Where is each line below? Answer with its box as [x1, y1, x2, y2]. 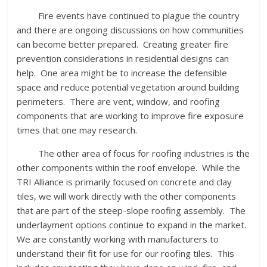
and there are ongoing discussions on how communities [17, 24, 244, 36]
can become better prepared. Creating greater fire [17, 38, 229, 51]
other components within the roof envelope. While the [17, 162, 241, 174]
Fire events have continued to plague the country [17, 10, 240, 22]
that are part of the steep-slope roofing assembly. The [17, 204, 246, 217]
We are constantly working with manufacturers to [17, 233, 219, 246]
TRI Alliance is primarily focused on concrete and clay [17, 176, 232, 188]
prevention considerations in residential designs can [17, 52, 229, 65]
